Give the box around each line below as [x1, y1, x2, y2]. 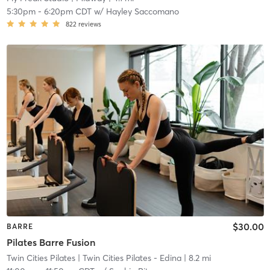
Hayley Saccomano [105, 6, 179, 17]
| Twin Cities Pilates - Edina [75, 252, 181, 263]
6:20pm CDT [43, 6, 92, 17]
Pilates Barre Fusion [6, 236, 95, 248]
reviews [78, 20, 101, 29]
